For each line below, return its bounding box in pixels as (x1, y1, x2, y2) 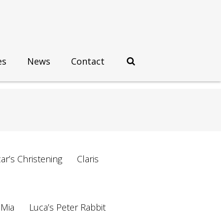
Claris (77, 153, 99, 165)
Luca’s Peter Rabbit (29, 201, 106, 213)
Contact (71, 55, 105, 67)
